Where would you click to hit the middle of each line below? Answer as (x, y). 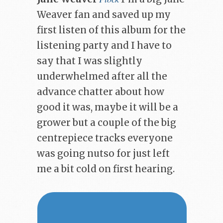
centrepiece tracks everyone (105, 138)
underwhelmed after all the (102, 76)
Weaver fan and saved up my (104, 14)
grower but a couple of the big (107, 122)
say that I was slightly (90, 61)
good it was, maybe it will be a (108, 107)
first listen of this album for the (111, 30)
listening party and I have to (104, 45)
